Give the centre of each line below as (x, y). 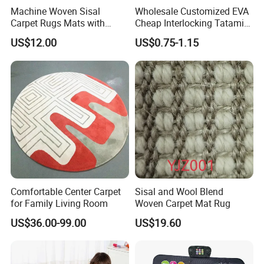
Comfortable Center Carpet (66, 191)
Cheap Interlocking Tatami (189, 23)
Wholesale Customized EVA (192, 11)
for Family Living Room (60, 203)
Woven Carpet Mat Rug (182, 203)
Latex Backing (40, 35)
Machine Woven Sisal (56, 11)
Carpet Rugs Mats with (58, 23)
